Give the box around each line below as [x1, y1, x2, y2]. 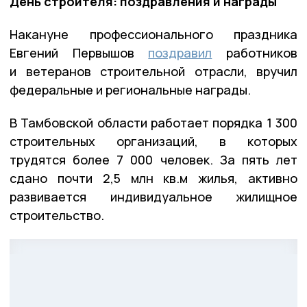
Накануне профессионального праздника [10, 25, 297, 42]
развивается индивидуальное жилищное [10, 188, 297, 205]
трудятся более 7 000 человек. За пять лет [10, 151, 297, 168]
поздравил [148, 44, 212, 61]
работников [212, 44, 298, 61]
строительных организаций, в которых [10, 132, 297, 149]
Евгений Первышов [10, 44, 149, 61]
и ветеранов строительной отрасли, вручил [10, 62, 297, 79]
